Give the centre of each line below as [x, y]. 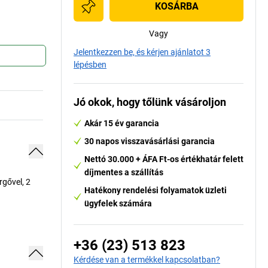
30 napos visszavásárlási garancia [150, 141]
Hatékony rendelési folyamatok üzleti [156, 190]
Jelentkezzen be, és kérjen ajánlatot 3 [142, 52]
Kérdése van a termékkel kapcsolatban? [147, 260]
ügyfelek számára [118, 203]
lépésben [90, 65]
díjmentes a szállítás [124, 172]
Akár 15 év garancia [122, 123]
